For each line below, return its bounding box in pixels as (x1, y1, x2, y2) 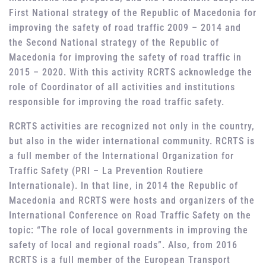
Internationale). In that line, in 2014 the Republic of (9, 180, 238, 192)
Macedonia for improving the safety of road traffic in (9, 52, 242, 64)
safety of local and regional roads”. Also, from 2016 (9, 239, 237, 251)
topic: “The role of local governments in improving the (9, 224, 248, 236)
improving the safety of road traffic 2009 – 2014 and (9, 22, 241, 34)
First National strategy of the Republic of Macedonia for (9, 7, 256, 19)
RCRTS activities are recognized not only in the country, (9, 121, 255, 132)
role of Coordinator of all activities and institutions (9, 81, 235, 93)
